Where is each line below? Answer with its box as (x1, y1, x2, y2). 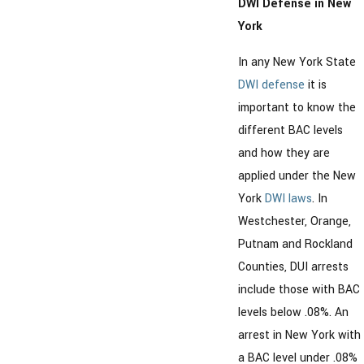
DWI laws (264, 189, 312, 207)
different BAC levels (237, 121, 343, 139)
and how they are (237, 144, 330, 162)
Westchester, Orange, (237, 212, 351, 230)
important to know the (237, 98, 356, 116)
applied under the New (237, 167, 356, 184)
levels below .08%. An (237, 303, 349, 321)
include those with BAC (237, 280, 360, 298)
